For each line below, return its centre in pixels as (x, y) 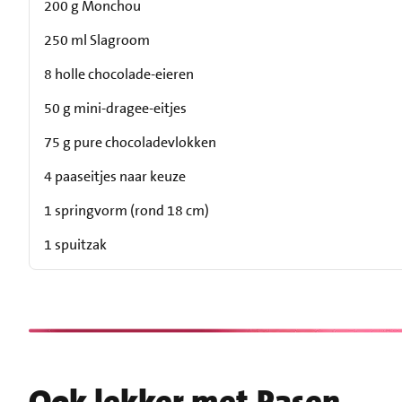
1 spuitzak (75, 245)
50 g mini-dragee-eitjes (115, 109)
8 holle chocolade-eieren (119, 74)
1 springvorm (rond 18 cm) (127, 211)
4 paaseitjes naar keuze (115, 177)
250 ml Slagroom (97, 40)
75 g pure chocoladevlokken (130, 143)
